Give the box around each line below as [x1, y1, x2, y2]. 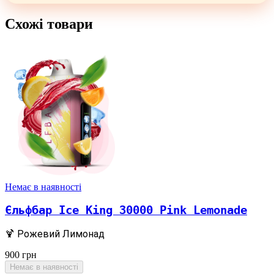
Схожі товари [5, 15, 93, 32]
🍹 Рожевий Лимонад [5, 228, 105, 240]
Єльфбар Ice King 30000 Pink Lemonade [5, 204, 247, 217]
